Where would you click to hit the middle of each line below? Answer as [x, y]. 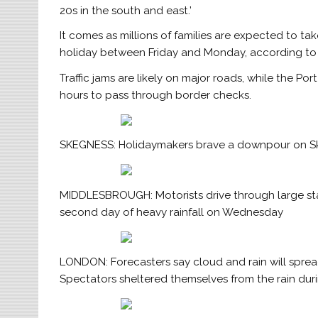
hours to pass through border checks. [156, 95]
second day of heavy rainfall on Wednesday [172, 212]
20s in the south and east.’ [126, 11]
